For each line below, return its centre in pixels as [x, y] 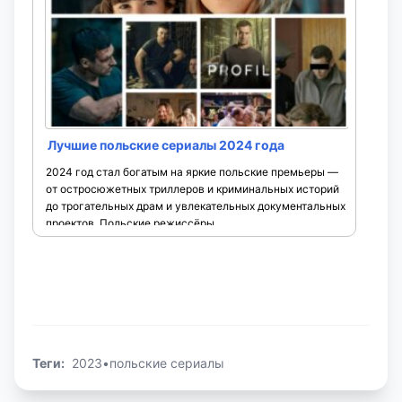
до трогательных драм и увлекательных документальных [196, 205]
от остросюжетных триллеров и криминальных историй [192, 188]
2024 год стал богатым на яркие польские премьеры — [192, 171]
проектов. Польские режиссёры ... [135, 223]
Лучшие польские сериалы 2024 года [166, 144]
